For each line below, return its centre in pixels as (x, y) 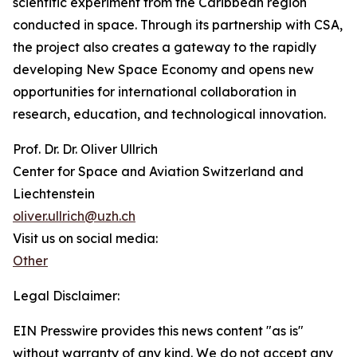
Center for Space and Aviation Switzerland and (158, 172)
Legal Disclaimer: (66, 296)
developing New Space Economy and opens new (163, 70)
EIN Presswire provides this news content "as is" (158, 331)
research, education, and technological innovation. (169, 114)
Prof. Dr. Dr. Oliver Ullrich (85, 149)
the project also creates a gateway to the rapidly (165, 47)
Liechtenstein (54, 194)
